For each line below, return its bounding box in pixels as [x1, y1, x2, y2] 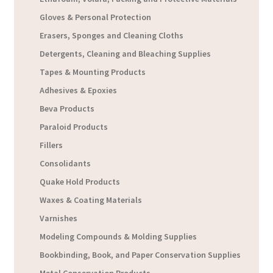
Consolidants [40, 158, 91, 169]
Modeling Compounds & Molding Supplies [40, 231, 197, 243]
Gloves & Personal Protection [40, 12, 152, 23]
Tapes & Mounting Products [40, 66, 146, 78]
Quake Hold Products [40, 176, 121, 188]
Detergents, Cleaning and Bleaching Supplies [40, 48, 211, 60]
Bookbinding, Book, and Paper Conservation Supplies [40, 249, 241, 261]
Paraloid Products [40, 121, 108, 133]
